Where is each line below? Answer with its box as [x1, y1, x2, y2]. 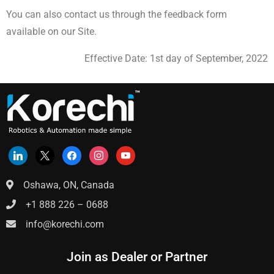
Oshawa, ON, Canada [13, 179, 114, 191]
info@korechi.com [16, 218, 104, 231]
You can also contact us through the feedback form [6, 9, 227, 20]
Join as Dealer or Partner [67, 250, 207, 265]
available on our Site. [6, 26, 99, 37]
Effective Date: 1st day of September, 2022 [84, 53, 268, 64]
